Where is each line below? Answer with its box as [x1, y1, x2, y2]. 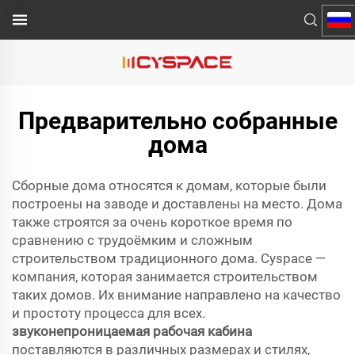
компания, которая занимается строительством [12, 269, 318, 284]
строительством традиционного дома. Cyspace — [12, 250, 326, 266]
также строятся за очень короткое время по [12, 214, 292, 230]
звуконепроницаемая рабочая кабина [12, 323, 252, 339]
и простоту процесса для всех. [12, 305, 205, 321]
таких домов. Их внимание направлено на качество [12, 287, 341, 303]
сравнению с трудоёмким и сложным [12, 232, 253, 248]
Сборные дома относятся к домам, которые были [12, 177, 326, 193]
